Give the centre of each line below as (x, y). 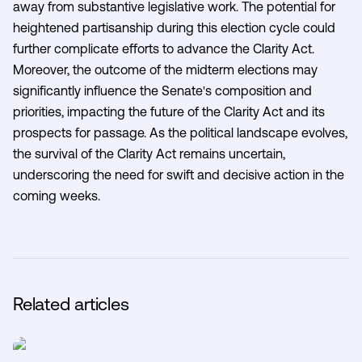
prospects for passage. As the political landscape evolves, (180, 132)
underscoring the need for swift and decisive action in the (179, 174)
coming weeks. (57, 195)
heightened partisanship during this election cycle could (174, 27)
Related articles (71, 304)
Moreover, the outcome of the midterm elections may (165, 69)
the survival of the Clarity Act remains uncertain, (149, 153)
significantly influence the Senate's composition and (162, 90)
